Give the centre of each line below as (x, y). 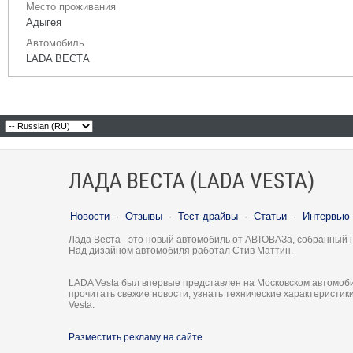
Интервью (326, 216)
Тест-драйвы (208, 216)
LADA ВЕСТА (58, 59)
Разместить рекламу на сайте (136, 337)
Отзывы (144, 216)
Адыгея (44, 22)
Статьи (270, 216)
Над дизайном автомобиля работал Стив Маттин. (181, 251)
